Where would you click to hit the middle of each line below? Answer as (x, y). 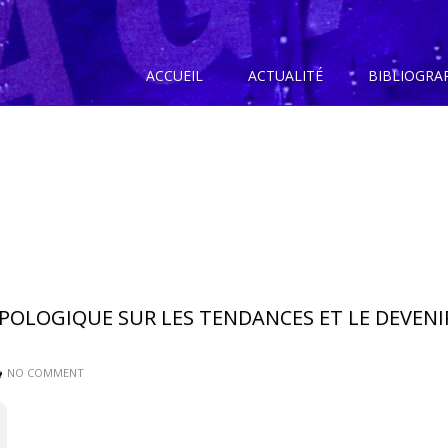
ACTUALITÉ (285, 75)
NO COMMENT (45, 372)
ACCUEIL (174, 75)
